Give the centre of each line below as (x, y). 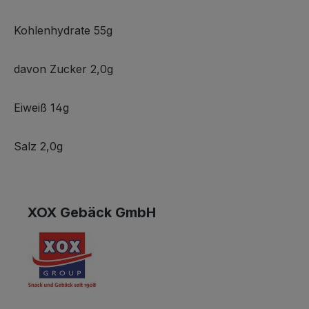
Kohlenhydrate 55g (63, 30)
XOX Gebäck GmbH (92, 212)
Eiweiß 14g (41, 108)
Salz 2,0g (38, 146)
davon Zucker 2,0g (63, 69)
